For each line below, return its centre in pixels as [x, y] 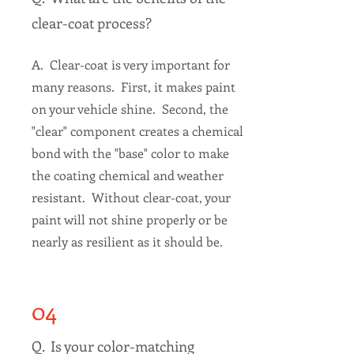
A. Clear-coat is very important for [130, 64]
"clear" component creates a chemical [137, 131]
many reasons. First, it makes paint [133, 87]
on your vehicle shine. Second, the [130, 109]
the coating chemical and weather [127, 175]
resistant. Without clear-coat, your [131, 197]
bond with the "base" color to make [130, 153]
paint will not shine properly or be [129, 219]
